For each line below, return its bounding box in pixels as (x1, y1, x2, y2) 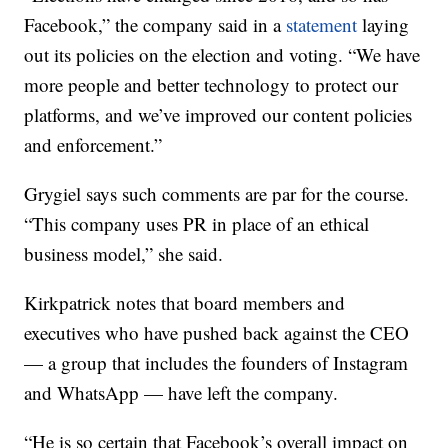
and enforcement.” (24, 132, 163, 158)
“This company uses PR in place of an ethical (24, 211, 370, 237)
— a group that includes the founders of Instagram (24, 350, 409, 376)
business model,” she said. (24, 241, 224, 267)
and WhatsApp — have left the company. (24, 380, 339, 406)
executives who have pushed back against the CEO (24, 320, 410, 346)
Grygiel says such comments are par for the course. (24, 181, 410, 207)
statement (286, 12, 358, 38)
